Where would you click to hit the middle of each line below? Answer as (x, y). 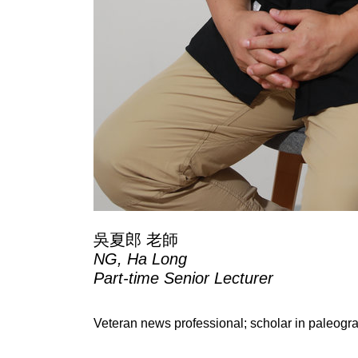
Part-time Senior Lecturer (183, 278)
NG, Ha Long (140, 259)
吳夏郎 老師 (136, 240)
